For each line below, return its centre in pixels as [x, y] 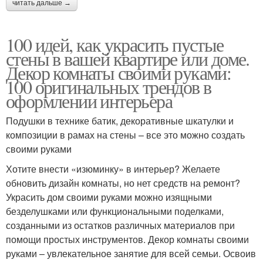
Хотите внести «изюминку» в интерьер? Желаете [113, 169]
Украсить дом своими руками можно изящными [109, 197]
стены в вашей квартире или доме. [128, 58]
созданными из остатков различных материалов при [120, 225]
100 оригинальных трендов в [109, 87]
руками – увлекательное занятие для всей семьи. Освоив [131, 253]
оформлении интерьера [89, 101]
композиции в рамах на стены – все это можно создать [125, 135]
